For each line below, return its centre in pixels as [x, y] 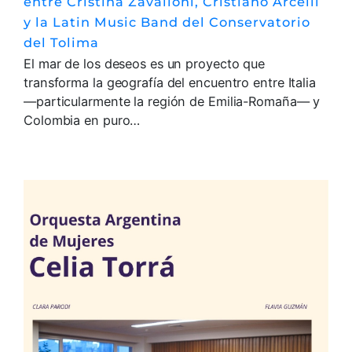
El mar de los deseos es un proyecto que [145, 63]
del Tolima [61, 42]
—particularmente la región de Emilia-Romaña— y [172, 101]
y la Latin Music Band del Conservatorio [167, 22]
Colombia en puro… [82, 120]
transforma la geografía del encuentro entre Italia [170, 82]
